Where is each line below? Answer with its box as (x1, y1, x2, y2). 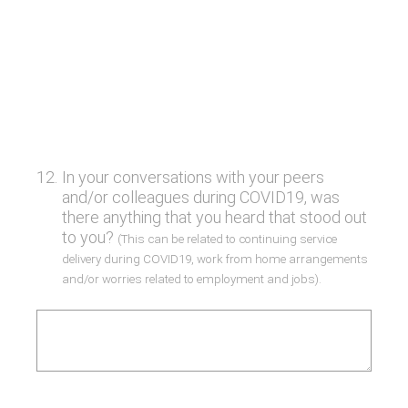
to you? (61, 228, 117, 247)
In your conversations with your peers (61, 168, 324, 187)
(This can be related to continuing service (117, 232, 337, 246)
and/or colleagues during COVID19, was (61, 188, 340, 207)
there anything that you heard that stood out (61, 208, 367, 227)
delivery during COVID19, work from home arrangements (61, 252, 368, 266)
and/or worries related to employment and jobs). (61, 272, 321, 286)
